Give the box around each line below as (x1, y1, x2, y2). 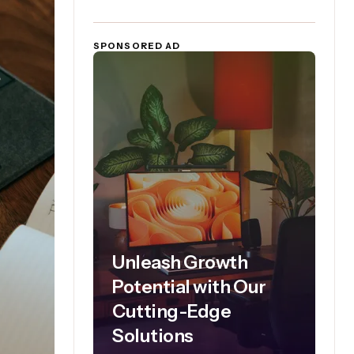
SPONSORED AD (93, 40, 181, 51)
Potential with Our (112, 276, 266, 298)
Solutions (112, 325, 194, 347)
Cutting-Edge (112, 300, 232, 322)
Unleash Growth (112, 251, 248, 273)
